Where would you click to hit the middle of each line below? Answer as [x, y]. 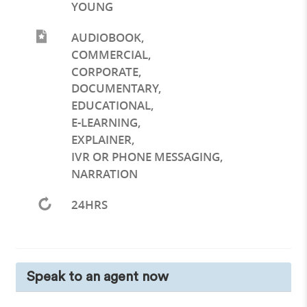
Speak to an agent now [98, 277]
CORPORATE [105, 71]
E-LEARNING [104, 123]
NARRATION [104, 173]
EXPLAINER [101, 140]
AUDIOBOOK [106, 37]
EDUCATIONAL [111, 106]
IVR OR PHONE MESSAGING [145, 157]
